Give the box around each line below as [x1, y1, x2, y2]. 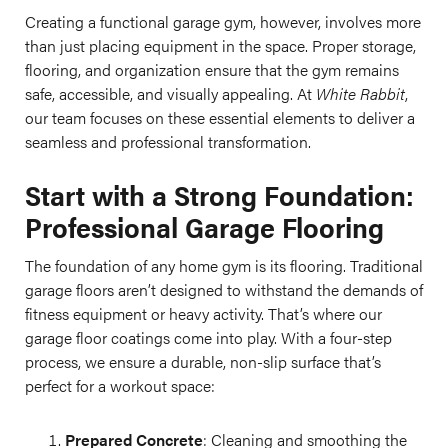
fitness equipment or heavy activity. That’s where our [25, 302, 382, 325]
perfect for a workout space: [25, 374, 215, 397]
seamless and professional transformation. [25, 130, 311, 153]
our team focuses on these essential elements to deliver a [25, 106, 415, 129]
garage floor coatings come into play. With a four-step [25, 326, 392, 349]
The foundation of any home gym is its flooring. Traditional [25, 254, 423, 277]
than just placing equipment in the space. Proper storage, [25, 34, 416, 57]
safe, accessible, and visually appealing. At [25, 82, 316, 105]
